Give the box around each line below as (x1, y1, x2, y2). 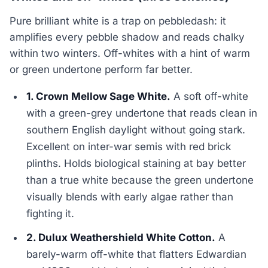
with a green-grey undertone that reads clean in (26, 106, 258, 119)
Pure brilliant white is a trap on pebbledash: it (10, 14, 226, 27)
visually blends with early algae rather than (26, 190, 234, 203)
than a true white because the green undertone (26, 173, 254, 186)
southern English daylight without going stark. (26, 123, 246, 136)
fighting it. (26, 207, 75, 220)
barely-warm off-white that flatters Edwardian (26, 248, 247, 260)
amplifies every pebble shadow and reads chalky (10, 31, 245, 43)
